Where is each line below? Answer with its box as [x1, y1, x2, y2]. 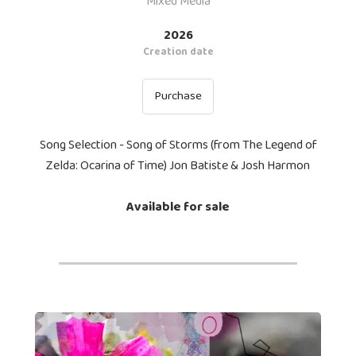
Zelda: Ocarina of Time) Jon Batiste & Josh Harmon [46, 155, 310, 176]
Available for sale [126, 196, 230, 217]
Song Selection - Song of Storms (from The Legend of [39, 134, 317, 155]
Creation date [142, 43, 214, 60]
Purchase [154, 86, 202, 106]
